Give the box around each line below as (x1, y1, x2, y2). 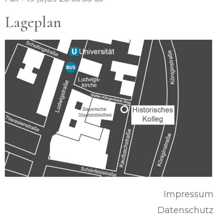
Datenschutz (157, 204, 214, 216)
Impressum (163, 188, 214, 200)
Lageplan (5, 13, 62, 32)
